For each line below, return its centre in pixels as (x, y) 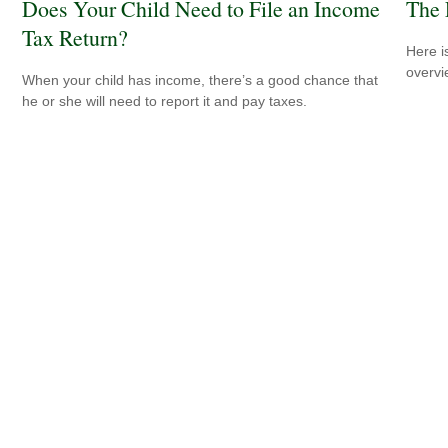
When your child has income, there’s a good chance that (200, 80)
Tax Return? (75, 37)
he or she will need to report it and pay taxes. (165, 101)
